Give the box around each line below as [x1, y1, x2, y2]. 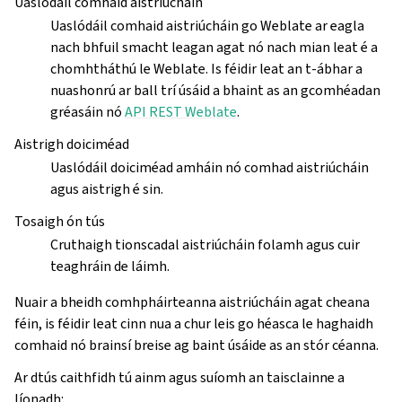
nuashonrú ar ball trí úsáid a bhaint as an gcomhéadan [50, 81, 380, 100]
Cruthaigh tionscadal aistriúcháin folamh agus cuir [50, 235, 360, 255]
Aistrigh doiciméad [14, 135, 129, 154]
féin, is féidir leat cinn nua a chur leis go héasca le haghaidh [14, 314, 373, 334]
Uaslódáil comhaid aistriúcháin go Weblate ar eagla [50, 16, 364, 36]
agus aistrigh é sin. [50, 179, 163, 199]
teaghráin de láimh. [50, 257, 170, 276]
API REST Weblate [125, 102, 237, 122]
